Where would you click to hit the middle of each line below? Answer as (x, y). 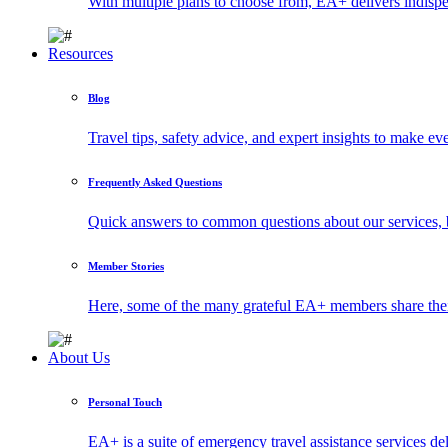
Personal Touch (125, 401)
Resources (80, 54)
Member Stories (126, 266)
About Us (79, 357)
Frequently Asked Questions (155, 182)
